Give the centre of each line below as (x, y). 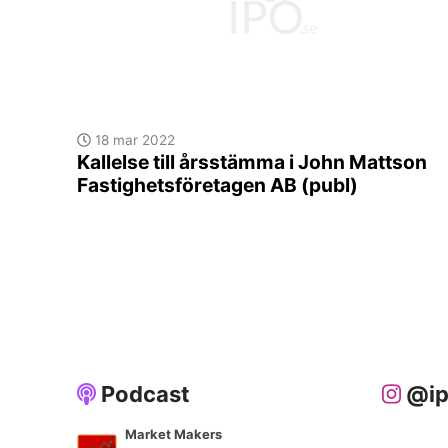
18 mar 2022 (132, 140)
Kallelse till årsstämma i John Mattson (252, 162)
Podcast (143, 394)
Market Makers (173, 434)
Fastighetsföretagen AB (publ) (217, 185)
